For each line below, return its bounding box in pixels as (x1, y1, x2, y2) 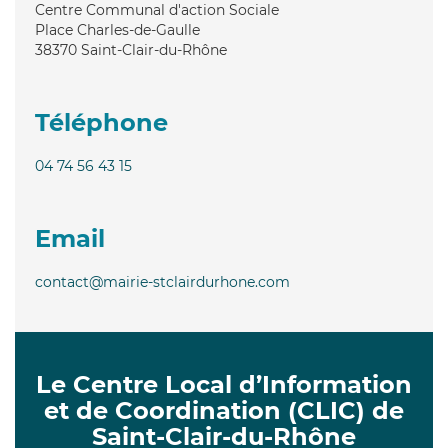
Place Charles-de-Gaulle (35, 20, 200, 39)
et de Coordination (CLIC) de (44, 395, 404, 425)
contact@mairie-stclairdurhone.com (35, 272, 290, 291)
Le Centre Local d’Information (36, 369, 412, 399)
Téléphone (35, 107, 168, 137)
